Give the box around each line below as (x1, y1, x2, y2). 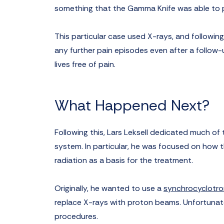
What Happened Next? (54, 95, 209, 115)
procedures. (54, 211, 98, 221)
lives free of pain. (54, 59, 115, 69)
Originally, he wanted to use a (54, 183, 161, 193)
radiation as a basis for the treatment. (54, 155, 193, 165)
